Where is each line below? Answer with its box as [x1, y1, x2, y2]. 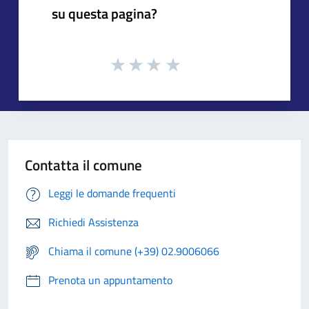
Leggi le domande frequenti [48, 185, 176, 202]
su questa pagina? [52, 2, 157, 24]
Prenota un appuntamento [48, 272, 172, 289]
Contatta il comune [25, 154, 142, 177]
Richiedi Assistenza [48, 214, 139, 231]
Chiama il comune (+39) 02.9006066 [48, 243, 219, 260]
